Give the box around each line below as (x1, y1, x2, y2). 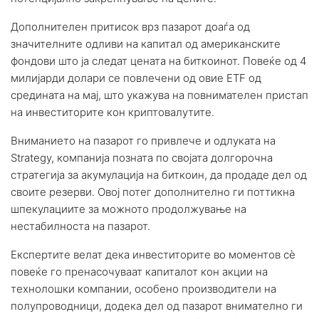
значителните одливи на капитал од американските (11, 36, 281, 51)
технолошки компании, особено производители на (11, 281, 276, 296)
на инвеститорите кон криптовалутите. (11, 105, 214, 119)
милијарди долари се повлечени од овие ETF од (11, 70, 261, 85)
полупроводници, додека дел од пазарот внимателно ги (11, 298, 303, 313)
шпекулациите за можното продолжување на (11, 202, 246, 216)
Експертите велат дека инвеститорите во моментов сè (11, 247, 296, 261)
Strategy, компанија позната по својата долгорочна (11, 150, 273, 164)
